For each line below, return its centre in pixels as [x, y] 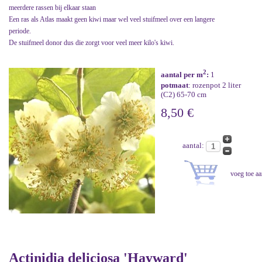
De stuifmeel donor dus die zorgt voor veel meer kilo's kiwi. [92, 42]
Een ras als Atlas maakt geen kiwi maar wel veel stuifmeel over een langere [112, 19]
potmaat [175, 85]
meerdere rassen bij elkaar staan [52, 7]
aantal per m [182, 75]
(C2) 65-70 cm [184, 95]
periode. [20, 31]
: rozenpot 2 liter [215, 85]
